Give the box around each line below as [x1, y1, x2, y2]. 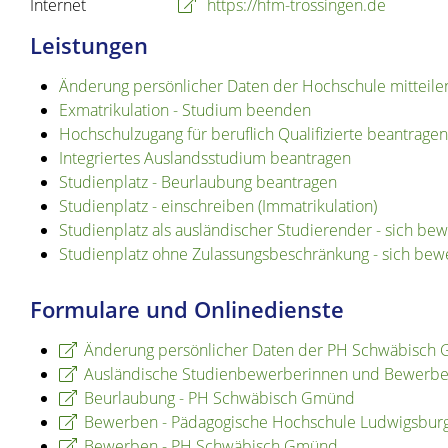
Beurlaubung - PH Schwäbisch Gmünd [83, 387, 355, 410]
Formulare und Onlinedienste [30, 294, 344, 326]
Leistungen [30, 30, 148, 62]
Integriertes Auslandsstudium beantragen [58, 147, 351, 170]
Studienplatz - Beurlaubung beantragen [58, 171, 337, 194]
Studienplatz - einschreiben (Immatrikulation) [58, 195, 377, 218]
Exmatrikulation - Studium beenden [58, 99, 311, 122]
